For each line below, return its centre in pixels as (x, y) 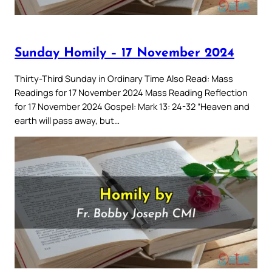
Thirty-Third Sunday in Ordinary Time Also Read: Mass (124, 79)
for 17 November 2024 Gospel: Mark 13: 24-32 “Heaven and (132, 107)
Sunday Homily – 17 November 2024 (124, 53)
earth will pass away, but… (67, 121)
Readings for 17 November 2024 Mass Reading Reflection (131, 93)
